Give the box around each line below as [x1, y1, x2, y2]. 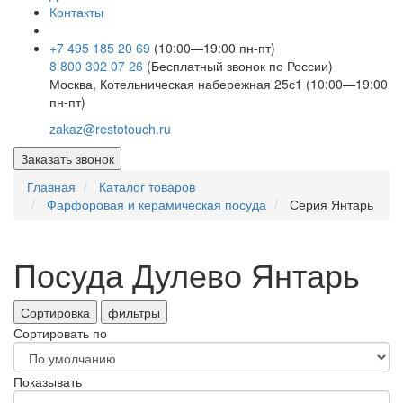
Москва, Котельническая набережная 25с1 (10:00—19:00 [49, 75, 388, 94]
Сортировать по [13, 324, 107, 343]
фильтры [108, 303, 160, 322]
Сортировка [21, 303, 90, 322]
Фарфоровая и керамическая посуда [47, 195, 266, 214]
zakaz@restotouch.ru [49, 120, 171, 139]
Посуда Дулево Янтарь [13, 251, 360, 298]
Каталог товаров [99, 177, 195, 196]
